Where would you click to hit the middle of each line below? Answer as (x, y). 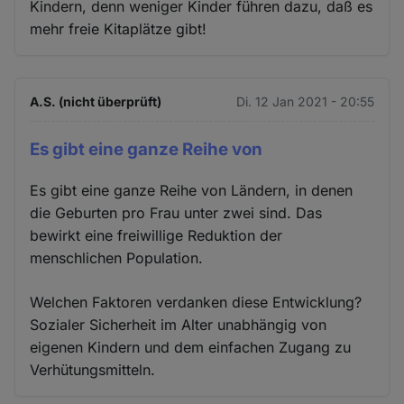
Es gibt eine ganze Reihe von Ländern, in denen (192, 190)
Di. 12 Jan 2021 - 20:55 (305, 102)
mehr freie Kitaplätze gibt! (119, 29)
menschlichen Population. (117, 257)
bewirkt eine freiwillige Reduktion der (156, 235)
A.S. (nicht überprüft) (96, 102)
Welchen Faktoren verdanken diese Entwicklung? (196, 302)
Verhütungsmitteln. (93, 369)
